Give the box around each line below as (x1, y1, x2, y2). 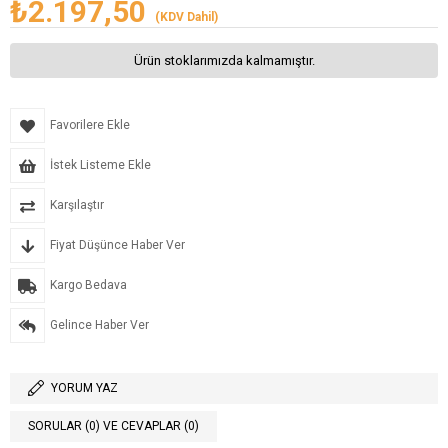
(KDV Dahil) (155, 9, 218, 24)
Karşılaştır (50, 197, 104, 212)
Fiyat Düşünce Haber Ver (50, 237, 185, 252)
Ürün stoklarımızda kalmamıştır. (133, 52, 315, 68)
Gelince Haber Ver (50, 317, 149, 332)
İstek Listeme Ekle (50, 157, 151, 172)
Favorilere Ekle (50, 117, 130, 132)
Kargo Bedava (50, 277, 127, 292)
